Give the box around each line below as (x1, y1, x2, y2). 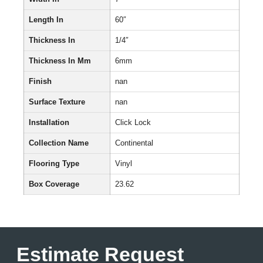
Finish (29, 77, 52, 86)
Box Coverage (29, 180, 79, 188)
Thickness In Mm (29, 56, 91, 65)
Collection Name (29, 139, 89, 147)
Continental (115, 139, 153, 147)
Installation (29, 118, 69, 127)
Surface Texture (29, 97, 85, 106)
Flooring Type (29, 159, 79, 168)
